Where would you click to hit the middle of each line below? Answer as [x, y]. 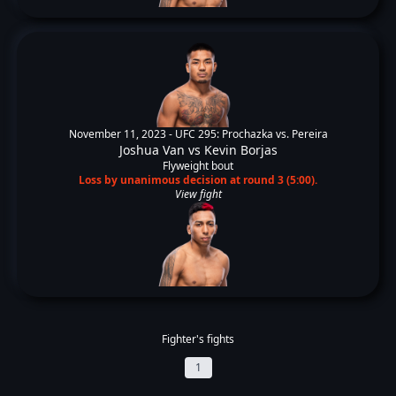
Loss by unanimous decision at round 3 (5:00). [198, 180]
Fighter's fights [198, 339]
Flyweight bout [198, 166]
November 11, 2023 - [122, 134]
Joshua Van [152, 150]
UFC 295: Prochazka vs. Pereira [251, 134]
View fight [198, 194]
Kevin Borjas [240, 150]
